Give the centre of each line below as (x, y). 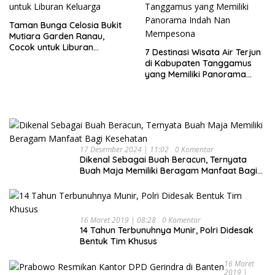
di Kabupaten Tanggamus (198, 63)
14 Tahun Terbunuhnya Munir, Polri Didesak (167, 230)
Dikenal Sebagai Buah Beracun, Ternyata (163, 159)
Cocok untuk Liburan (51, 47)
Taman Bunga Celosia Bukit (65, 25)
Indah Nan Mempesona (192, 85)
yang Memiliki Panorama (196, 74)
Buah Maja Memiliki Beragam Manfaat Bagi (168, 170)
